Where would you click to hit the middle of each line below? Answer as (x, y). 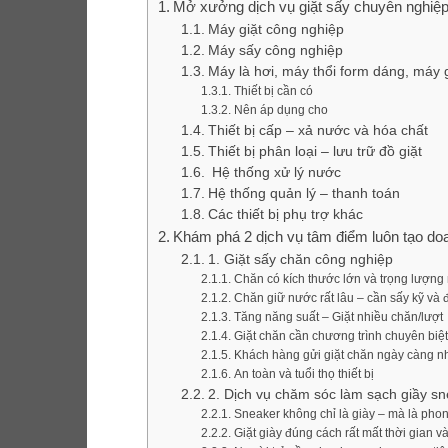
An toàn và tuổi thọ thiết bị (303, 374)
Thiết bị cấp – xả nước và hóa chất (317, 131)
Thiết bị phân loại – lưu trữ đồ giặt (314, 152)
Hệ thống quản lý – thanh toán (303, 194)
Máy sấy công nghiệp (275, 51)
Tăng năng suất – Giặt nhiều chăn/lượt (338, 317)
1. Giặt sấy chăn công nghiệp (300, 260)
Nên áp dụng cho (280, 110)
